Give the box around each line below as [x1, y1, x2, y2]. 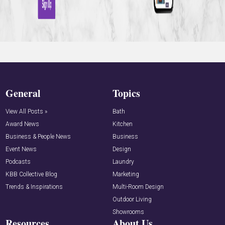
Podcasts [6, 158, 31, 165]
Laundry [113, 158, 134, 165]
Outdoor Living [113, 195, 152, 203]
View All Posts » [6, 107, 48, 115]
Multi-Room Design [113, 183, 164, 190]
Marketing [113, 170, 139, 178]
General [6, 85, 41, 100]
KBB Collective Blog [6, 170, 58, 178]
